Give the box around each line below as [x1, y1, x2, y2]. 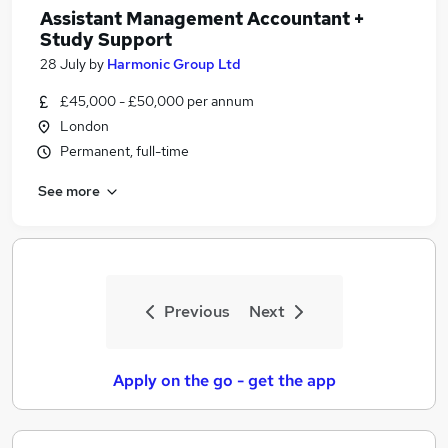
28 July [40, 55, 86, 73]
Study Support [40, 28, 172, 51]
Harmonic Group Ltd [107, 55, 241, 73]
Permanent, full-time [60, 142, 189, 160]
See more [38, 181, 100, 200]
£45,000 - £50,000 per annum [60, 92, 254, 110]
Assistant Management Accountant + [40, 7, 364, 30]
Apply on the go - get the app [112, 370, 336, 391]
